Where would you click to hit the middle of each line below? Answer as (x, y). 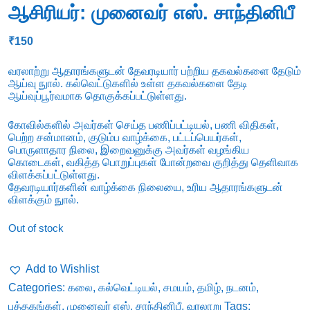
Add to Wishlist (62, 269)
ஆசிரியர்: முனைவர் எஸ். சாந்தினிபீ (151, 13)
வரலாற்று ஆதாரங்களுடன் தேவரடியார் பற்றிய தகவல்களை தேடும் (155, 71)
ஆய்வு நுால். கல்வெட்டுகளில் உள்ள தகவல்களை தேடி (128, 84)
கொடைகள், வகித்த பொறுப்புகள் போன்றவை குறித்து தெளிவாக (153, 163)
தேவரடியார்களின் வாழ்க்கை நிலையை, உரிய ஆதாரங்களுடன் (146, 188)
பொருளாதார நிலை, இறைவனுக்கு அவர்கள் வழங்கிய (129, 150)
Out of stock (36, 229)
